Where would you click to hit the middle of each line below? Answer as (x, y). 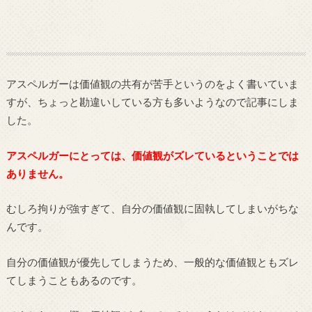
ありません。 (37, 173)
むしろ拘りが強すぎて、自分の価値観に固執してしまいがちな (152, 209)
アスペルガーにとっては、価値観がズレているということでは (152, 155)
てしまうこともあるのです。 (74, 280)
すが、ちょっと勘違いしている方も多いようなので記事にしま (152, 102)
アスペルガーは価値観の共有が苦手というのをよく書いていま (152, 84)
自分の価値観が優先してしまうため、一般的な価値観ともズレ (152, 262)
